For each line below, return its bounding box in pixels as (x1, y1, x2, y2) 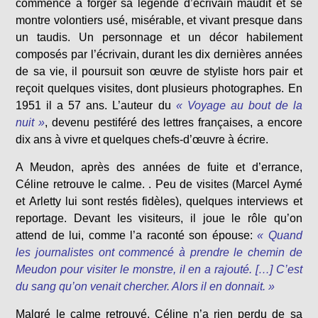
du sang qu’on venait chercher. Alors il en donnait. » (16, 280, 275, 293)
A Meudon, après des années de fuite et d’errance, (16, 161, 302, 174)
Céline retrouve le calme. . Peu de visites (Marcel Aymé (16, 178, 302, 191)
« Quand (257, 229, 302, 242)
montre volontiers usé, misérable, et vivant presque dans (16, 14, 302, 27)
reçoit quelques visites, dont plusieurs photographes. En (16, 82, 302, 95)
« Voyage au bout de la (175, 99, 302, 112)
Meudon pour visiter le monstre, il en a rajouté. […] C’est (16, 263, 302, 276)
